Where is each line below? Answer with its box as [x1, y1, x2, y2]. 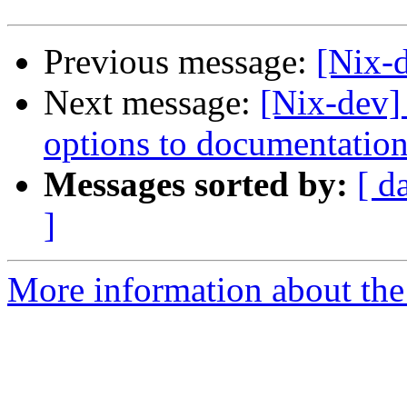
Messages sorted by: [44, 164, 348, 204]
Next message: [44, 83, 260, 123]
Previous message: [44, 42, 316, 82]
